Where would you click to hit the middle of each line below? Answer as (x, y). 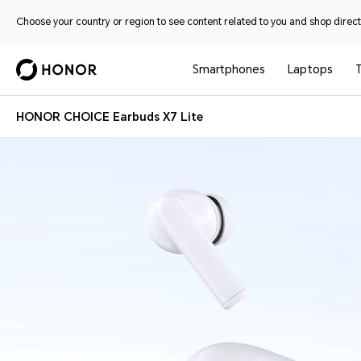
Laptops (311, 69)
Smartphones (229, 69)
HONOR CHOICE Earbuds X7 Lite (110, 117)
